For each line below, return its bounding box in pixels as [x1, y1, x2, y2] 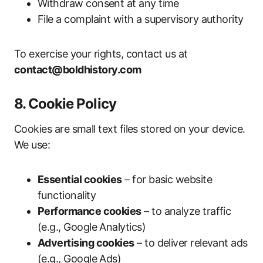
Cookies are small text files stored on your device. [14, 123, 245, 135]
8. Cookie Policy [14, 95, 116, 112]
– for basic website [122, 173, 213, 186]
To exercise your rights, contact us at [14, 48, 188, 60]
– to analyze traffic [141, 205, 231, 217]
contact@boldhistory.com [14, 63, 141, 76]
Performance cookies [38, 205, 141, 217]
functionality [38, 189, 96, 201]
